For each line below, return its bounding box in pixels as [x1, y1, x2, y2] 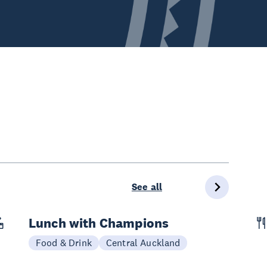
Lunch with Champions [29, 215, 169, 231]
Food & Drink [36, 237, 92, 249]
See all [131, 181, 162, 193]
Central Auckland [105, 237, 181, 249]
